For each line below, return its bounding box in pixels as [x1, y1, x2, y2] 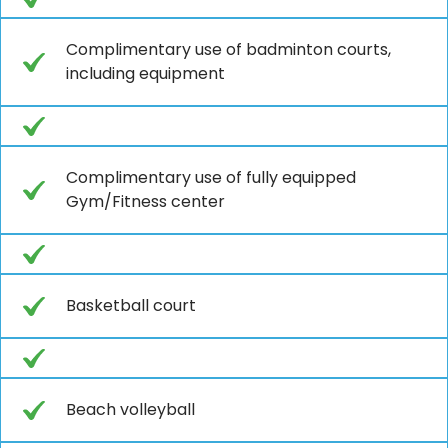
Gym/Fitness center [66, 189, 225, 213]
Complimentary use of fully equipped [66, 165, 356, 189]
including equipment [66, 61, 225, 85]
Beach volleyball [66, 397, 195, 421]
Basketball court [66, 293, 196, 317]
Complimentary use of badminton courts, [66, 37, 391, 61]
